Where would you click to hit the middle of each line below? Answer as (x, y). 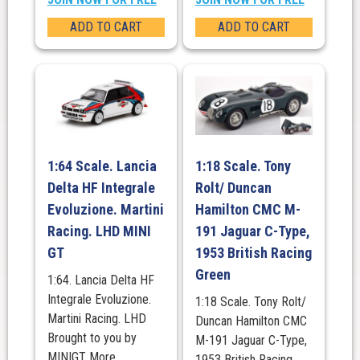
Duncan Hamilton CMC (251, 321)
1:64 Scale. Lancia (102, 166)
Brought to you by (92, 338)
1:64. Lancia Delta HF (100, 280)
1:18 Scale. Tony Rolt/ (250, 302)
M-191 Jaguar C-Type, (251, 341)
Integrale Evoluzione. (99, 300)
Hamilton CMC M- (247, 210)
